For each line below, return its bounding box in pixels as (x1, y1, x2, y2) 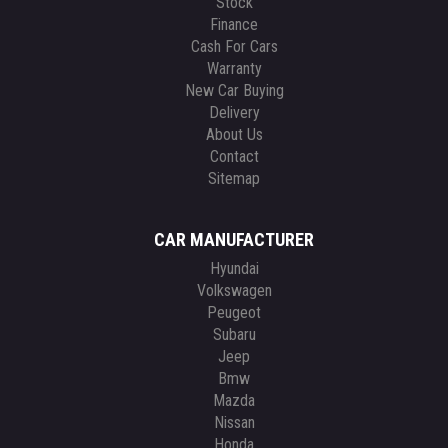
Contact (209, 147, 259, 167)
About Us (205, 125, 263, 145)
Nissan (213, 413, 255, 433)
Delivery (208, 103, 260, 123)
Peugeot (207, 303, 261, 323)
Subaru (212, 325, 256, 345)
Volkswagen (196, 281, 272, 301)
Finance (210, 15, 258, 35)
